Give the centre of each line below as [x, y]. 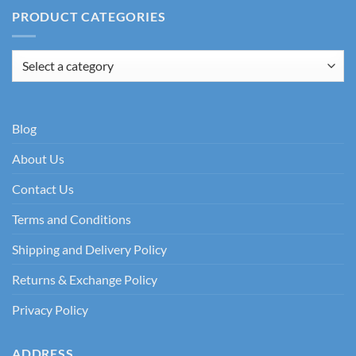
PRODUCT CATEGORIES [89, 17]
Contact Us [43, 188]
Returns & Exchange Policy [85, 279]
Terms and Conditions [72, 219]
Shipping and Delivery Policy [89, 249]
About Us [38, 158]
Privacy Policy [50, 309]
